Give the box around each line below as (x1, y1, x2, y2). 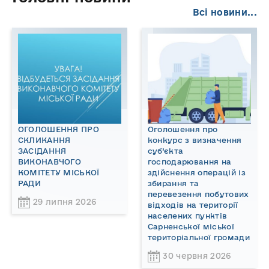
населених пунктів (147, 211, 228, 220)
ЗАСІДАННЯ (17, 146, 67, 155)
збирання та (147, 178, 199, 187)
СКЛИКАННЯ (17, 135, 71, 144)
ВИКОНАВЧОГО (17, 157, 82, 166)
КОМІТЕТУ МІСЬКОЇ (17, 168, 100, 177)
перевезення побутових (147, 189, 249, 198)
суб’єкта (147, 146, 184, 155)
